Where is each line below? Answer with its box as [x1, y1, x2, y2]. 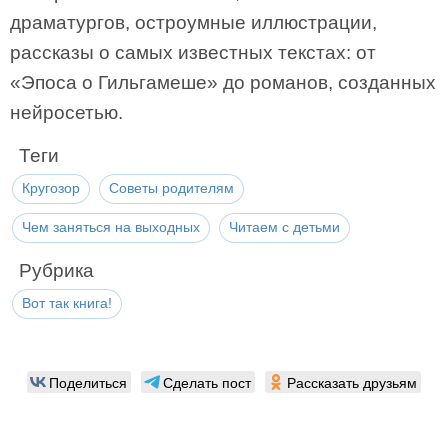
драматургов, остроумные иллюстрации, [10, 12, 377, 33]
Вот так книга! [22, 295, 112, 311]
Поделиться [49, 372, 127, 392]
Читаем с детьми [229, 219, 340, 235]
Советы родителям [109, 180, 234, 196]
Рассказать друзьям [287, 372, 417, 392]
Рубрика [19, 260, 94, 281]
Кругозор [22, 180, 80, 196]
